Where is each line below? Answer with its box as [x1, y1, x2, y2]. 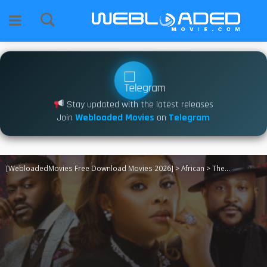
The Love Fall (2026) [212, 163, 225, 173]
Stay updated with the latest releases [64, 97, 214, 110]
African [181, 163, 204, 173]
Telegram [169, 110, 210, 123]
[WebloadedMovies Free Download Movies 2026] [6, 163, 173, 173]
